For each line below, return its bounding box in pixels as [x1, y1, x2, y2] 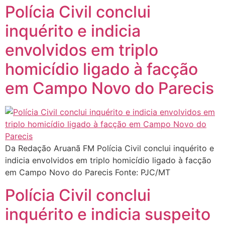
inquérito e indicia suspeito [5, 204, 210, 224]
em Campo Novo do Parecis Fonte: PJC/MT [5, 167, 170, 178]
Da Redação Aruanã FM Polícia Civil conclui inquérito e [5, 143, 214, 154]
